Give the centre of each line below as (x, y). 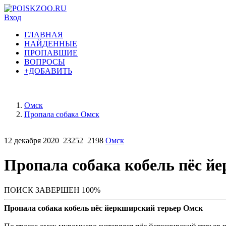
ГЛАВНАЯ (44, 35)
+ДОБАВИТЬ (48, 71)
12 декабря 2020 (32, 140)
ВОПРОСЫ (45, 62)
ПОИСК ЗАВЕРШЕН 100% (52, 190)
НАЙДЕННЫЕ (51, 44)
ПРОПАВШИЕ (51, 53)
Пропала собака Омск (62, 114)
